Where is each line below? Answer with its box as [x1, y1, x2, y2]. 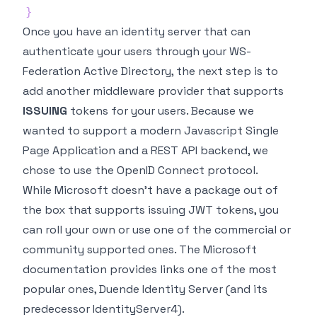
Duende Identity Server [99, 282, 223, 297]
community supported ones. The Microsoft [23, 242, 257, 258]
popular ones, [23, 282, 99, 297]
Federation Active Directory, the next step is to [23, 64, 278, 79]
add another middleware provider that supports [23, 83, 284, 99]
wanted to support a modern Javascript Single [23, 123, 279, 139]
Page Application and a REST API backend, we [23, 143, 268, 158]
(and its [223, 282, 267, 297]
